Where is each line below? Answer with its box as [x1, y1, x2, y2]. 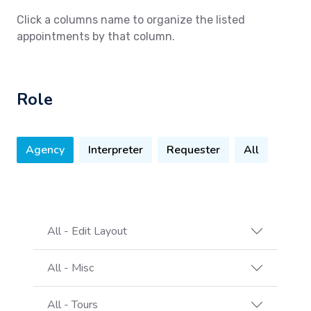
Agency [26, 142, 65, 158]
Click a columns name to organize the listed [17, 13, 245, 27]
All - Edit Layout [47, 223, 127, 239]
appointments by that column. [17, 30, 175, 44]
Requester [167, 142, 220, 158]
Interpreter [88, 142, 143, 158]
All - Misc [47, 260, 94, 276]
